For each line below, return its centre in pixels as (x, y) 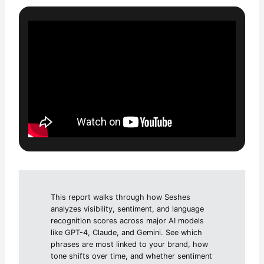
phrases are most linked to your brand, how (130, 244)
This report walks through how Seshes (121, 197)
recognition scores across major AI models (128, 220)
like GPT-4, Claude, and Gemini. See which (127, 232)
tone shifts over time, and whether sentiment (132, 256)
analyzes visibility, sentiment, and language (128, 209)
